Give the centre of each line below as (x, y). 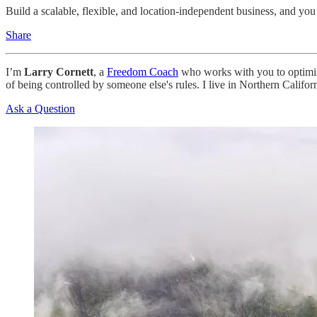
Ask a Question (40, 109)
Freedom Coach (143, 72)
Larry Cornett (59, 72)
